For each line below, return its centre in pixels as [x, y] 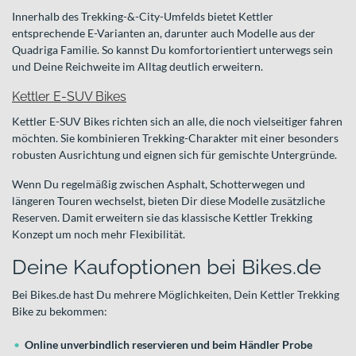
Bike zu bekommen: [60, 311]
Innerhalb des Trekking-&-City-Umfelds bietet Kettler [143, 16]
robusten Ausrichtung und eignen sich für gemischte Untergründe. [174, 155]
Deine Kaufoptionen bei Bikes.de [166, 267]
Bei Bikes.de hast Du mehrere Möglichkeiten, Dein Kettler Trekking [176, 294]
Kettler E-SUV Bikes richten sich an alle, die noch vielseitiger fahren [177, 121]
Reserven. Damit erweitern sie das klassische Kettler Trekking [162, 217]
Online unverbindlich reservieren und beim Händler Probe [168, 344]
